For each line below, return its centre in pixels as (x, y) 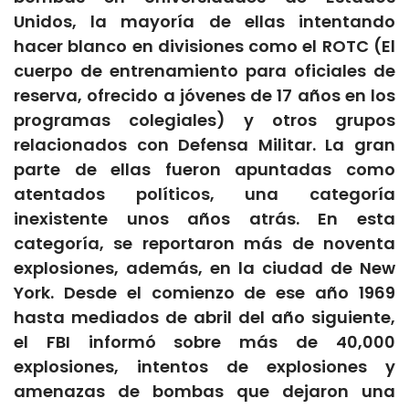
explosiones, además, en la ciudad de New (204, 268)
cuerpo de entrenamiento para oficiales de (204, 71)
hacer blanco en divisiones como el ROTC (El (204, 47)
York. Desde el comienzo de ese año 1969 (204, 293)
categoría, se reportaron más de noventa (204, 244)
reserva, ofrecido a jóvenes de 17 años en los (204, 96)
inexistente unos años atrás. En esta (204, 219)
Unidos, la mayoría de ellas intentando (204, 22)
